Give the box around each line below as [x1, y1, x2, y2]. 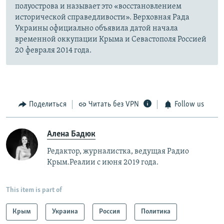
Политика [141, 207, 170, 215]
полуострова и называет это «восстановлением [15, 2, 181, 11]
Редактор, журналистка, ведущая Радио [47, 147, 189, 155]
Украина [52, 207, 78, 215]
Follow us [174, 100, 204, 109]
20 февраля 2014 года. [15, 46, 91, 55]
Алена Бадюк [47, 129, 95, 139]
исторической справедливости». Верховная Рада [15, 13, 189, 22]
